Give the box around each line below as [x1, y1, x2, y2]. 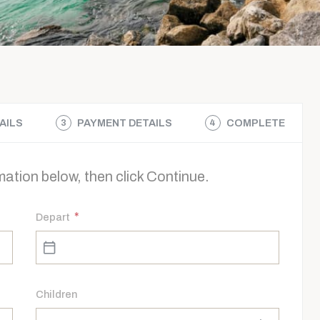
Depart [36, 211, 70, 224]
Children [36, 288, 77, 300]
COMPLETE [226, 116, 285, 129]
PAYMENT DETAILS [77, 116, 173, 129]
